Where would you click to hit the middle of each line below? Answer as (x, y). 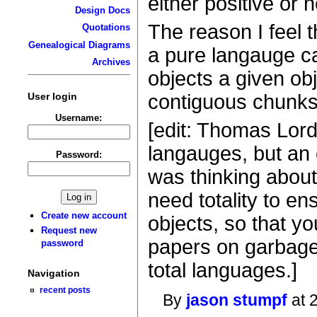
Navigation (53, 273)
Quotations (106, 28)
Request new (69, 231)
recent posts (65, 290)
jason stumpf (237, 300)
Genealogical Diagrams (79, 45)
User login (52, 96)
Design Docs (102, 10)
